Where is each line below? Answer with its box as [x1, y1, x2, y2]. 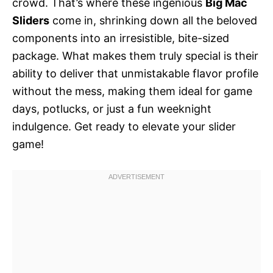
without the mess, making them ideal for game [12, 85, 252, 97]
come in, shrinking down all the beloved [49, 14, 257, 27]
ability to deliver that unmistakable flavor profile [12, 67, 258, 80]
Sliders [12, 14, 49, 27]
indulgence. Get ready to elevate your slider [12, 120, 236, 133]
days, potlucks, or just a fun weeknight [12, 102, 211, 115]
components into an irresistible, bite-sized [12, 32, 229, 44]
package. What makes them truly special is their [12, 49, 258, 62]
